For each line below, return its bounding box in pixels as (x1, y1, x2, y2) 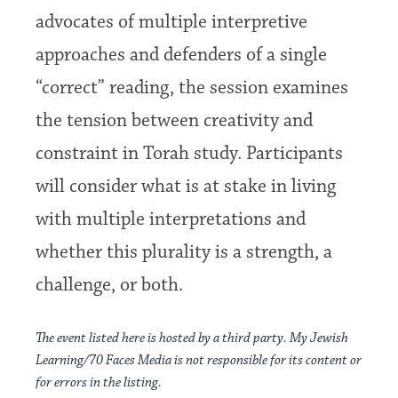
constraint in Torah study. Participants (36, 142, 344, 165)
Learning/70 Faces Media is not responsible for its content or (36, 352, 362, 369)
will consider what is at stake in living (36, 175, 337, 198)
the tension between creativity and (36, 109, 314, 132)
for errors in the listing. (36, 374, 163, 391)
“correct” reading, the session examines (36, 76, 349, 99)
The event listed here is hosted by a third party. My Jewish (36, 330, 349, 346)
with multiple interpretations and (36, 208, 306, 231)
